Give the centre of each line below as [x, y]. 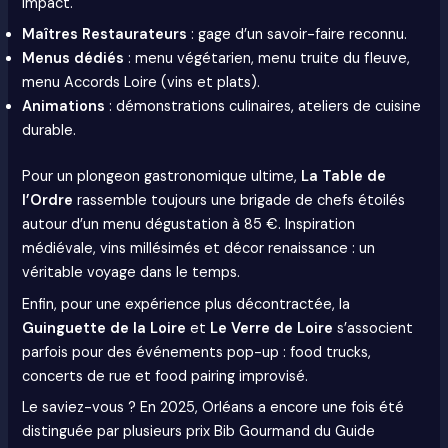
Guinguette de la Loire [104, 328]
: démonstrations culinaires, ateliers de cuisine [263, 107]
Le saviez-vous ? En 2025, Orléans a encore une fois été [213, 407]
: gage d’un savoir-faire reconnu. [297, 35]
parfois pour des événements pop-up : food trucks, [197, 352]
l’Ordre [48, 201]
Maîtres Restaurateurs [105, 35]
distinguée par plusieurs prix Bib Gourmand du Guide [199, 431]
